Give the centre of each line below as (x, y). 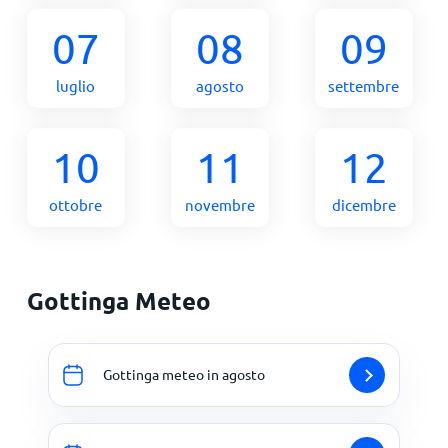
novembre (219, 204)
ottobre (76, 204)
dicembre (363, 204)
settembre (364, 85)
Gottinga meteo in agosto (184, 374)
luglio (76, 85)
